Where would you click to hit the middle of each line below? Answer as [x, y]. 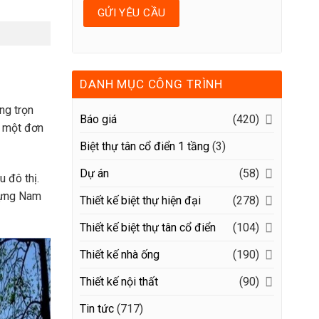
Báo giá [98, 119]
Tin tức [97, 308]
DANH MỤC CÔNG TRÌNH [152, 84]
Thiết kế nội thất [119, 281]
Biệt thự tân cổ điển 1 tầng [145, 146]
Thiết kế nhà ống [120, 254]
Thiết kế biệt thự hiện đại [140, 200]
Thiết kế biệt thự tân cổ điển [148, 227]
